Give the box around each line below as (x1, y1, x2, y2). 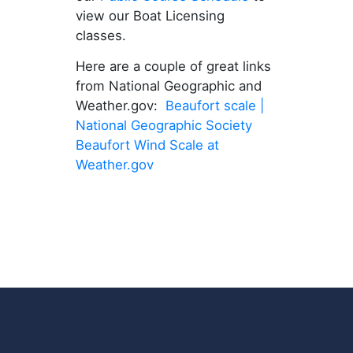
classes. (75, 28, 126, 44)
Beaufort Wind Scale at (75, 137, 219, 154)
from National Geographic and (75, 78, 262, 95)
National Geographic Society (75, 117, 252, 134)
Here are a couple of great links (75, 58, 271, 75)
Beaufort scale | (165, 98, 264, 114)
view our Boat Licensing (75, 8, 225, 24)
